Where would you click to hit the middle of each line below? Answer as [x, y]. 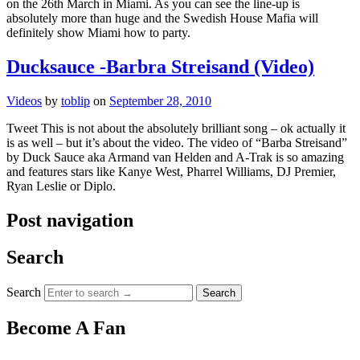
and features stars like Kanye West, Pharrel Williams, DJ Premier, [171, 171]
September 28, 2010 [160, 100]
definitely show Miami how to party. [98, 32]
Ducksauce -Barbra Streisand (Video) [160, 66]
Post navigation [70, 220]
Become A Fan [66, 328]
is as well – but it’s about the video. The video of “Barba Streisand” [177, 142]
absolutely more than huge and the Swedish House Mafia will [162, 18]
